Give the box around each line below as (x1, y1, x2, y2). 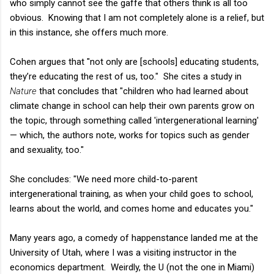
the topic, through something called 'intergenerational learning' (10, 114, 259, 126)
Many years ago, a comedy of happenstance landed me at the (10, 232, 258, 243)
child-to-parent (138, 173, 198, 185)
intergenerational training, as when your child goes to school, (10, 188, 253, 199)
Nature (10, 85, 37, 97)
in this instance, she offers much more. (10, 26, 168, 38)
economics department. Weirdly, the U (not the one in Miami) (10, 261, 254, 273)
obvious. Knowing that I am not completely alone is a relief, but (10, 12, 264, 23)
